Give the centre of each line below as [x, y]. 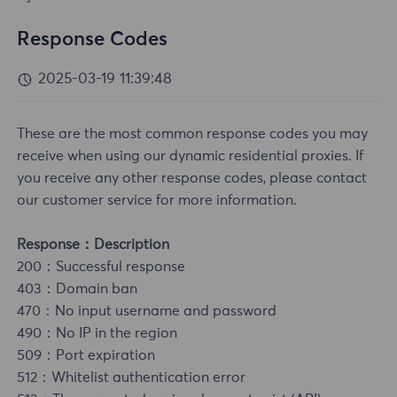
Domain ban [97, 289]
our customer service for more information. [157, 201]
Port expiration [106, 356]
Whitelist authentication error [149, 378]
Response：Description [93, 245]
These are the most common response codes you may [193, 134]
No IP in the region [117, 334]
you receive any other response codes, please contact [192, 179]
